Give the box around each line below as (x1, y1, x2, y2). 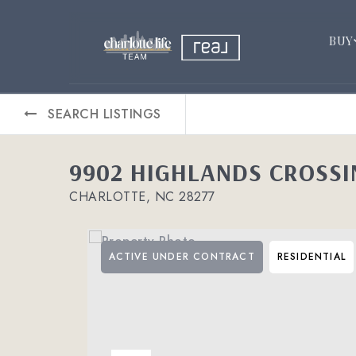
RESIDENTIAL (277, 250, 346, 264)
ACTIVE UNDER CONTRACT (108, 250, 255, 264)
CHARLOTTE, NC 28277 (69, 188, 215, 206)
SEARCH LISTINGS (48, 105, 161, 123)
